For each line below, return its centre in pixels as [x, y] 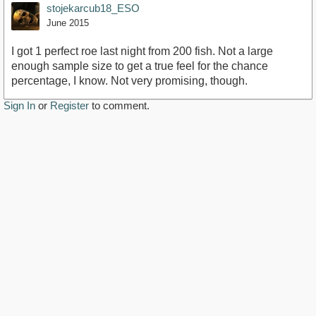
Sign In [19, 106]
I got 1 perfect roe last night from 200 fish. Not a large [142, 51]
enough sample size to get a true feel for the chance [140, 66]
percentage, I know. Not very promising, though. [129, 81]
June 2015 [68, 23]
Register [69, 106]
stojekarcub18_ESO [93, 8]
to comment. [119, 106]
